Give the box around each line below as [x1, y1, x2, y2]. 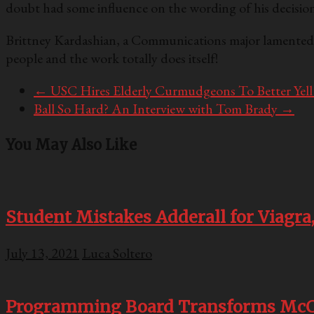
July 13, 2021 [6, 243, 79, 262]
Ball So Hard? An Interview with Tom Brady [34, 99, 280, 118]
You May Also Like [6, 136, 137, 154]
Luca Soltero [82, 243, 152, 262]
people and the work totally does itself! [6, 48, 218, 67]
